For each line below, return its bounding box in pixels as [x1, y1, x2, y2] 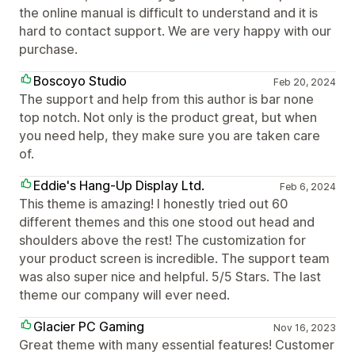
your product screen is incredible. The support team [19, 250, 330, 266]
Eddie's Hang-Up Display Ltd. [33, 177, 204, 193]
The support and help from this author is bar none [19, 91, 314, 107]
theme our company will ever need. [19, 287, 230, 303]
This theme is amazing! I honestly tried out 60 [19, 196, 288, 212]
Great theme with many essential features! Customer [19, 337, 334, 353]
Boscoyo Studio [33, 73, 127, 89]
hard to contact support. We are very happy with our [19, 23, 331, 39]
